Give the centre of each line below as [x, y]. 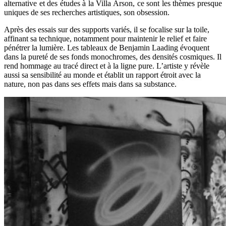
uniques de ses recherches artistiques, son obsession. [87, 13]
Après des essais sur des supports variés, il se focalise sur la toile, [107, 30]
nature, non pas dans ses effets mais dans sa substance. [90, 84]
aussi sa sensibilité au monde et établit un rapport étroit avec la [102, 75]
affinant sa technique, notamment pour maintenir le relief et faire [105, 39]
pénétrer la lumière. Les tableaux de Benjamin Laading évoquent [107, 48]
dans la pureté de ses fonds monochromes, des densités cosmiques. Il [113, 57]
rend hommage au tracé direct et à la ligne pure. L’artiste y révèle [107, 66]
